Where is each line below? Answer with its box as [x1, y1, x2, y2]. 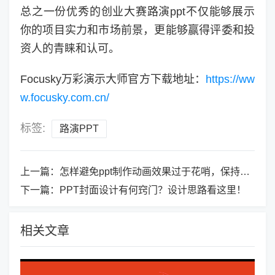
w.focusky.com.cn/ [20, 91, 109, 104]
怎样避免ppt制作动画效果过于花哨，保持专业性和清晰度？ [60, 166, 240, 177]
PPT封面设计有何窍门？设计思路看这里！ [60, 185, 246, 196]
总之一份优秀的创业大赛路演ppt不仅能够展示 [20, 6, 255, 18]
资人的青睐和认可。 [20, 42, 120, 55]
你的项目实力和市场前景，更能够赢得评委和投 [20, 24, 255, 37]
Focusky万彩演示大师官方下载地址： [20, 73, 206, 86]
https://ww [206, 73, 255, 86]
